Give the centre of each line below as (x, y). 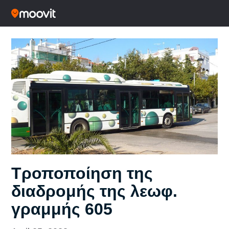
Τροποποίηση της (82, 174)
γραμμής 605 (62, 209)
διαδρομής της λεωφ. (94, 191)
